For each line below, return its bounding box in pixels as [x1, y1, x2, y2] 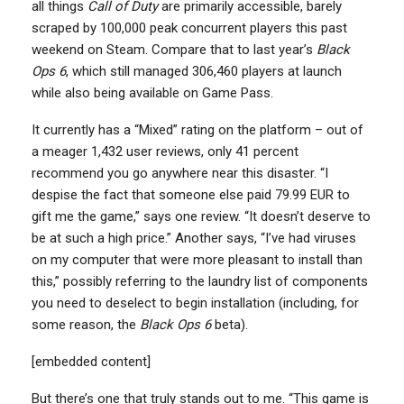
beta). [211, 317, 248, 333]
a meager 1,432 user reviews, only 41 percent [32, 143, 298, 160]
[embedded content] [32, 353, 151, 370]
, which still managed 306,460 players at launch [66, 63, 342, 79]
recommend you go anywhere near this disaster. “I [32, 165, 328, 181]
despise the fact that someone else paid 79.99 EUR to [32, 187, 350, 203]
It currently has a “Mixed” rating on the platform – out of [32, 122, 363, 138]
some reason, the [32, 317, 136, 333]
